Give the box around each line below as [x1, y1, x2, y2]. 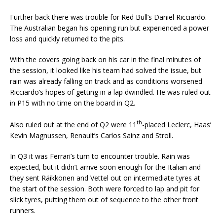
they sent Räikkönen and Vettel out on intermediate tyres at [10, 173, 200, 183]
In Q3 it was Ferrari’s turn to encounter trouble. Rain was [10, 151, 190, 161]
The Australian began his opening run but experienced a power [10, 23, 209, 33]
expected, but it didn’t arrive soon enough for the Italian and [10, 162, 201, 172]
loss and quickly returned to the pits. [10, 34, 125, 44]
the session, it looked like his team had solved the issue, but [10, 66, 201, 75]
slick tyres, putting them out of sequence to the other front [10, 194, 198, 204]
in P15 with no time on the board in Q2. [10, 98, 135, 108]
